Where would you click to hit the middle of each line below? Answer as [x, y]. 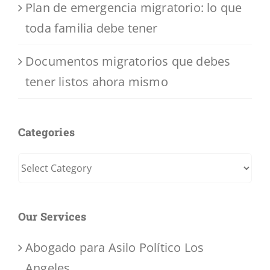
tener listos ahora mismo [97, 82]
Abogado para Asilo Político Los [115, 247]
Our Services [52, 216]
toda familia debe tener [92, 28]
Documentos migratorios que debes [128, 61]
